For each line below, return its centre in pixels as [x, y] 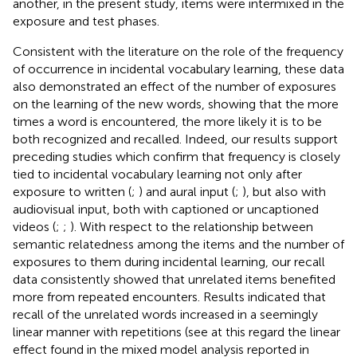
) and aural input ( [187, 192]
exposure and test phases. [86, 22]
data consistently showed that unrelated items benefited [174, 280]
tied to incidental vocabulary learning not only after [157, 175]
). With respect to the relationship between [192, 227]
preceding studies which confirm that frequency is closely [177, 157]
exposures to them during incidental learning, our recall [169, 262]
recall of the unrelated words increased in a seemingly [165, 315]
